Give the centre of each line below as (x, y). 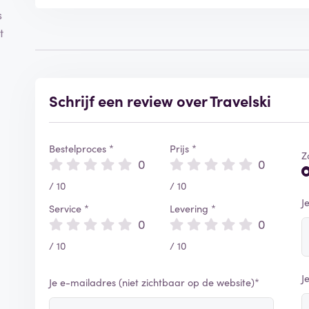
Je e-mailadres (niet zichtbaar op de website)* (154, 282)
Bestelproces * (82, 148)
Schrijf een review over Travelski (160, 100)
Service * (69, 208)
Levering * (192, 208)
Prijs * (183, 148)
